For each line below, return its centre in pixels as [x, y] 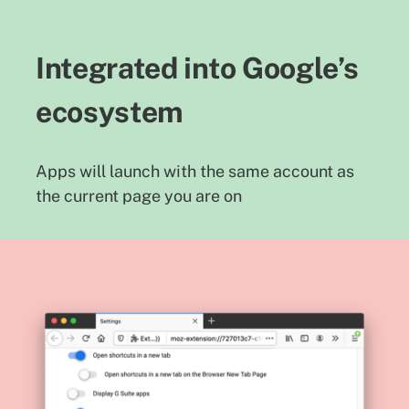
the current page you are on [139, 195]
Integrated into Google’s [197, 68]
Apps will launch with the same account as [195, 171]
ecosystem [110, 112]
